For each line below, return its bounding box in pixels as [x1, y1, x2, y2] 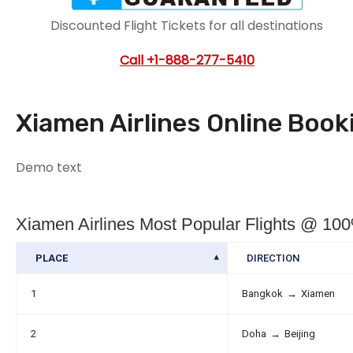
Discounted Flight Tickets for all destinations [50, 16, 324, 35]
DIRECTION [247, 251, 299, 264]
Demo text [16, 158, 82, 176]
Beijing [284, 327, 315, 340]
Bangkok [242, 287, 283, 299]
